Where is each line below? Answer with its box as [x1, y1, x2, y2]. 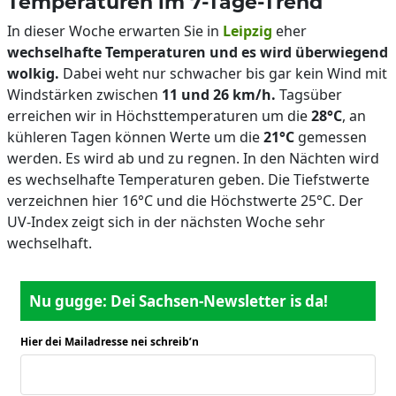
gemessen [294, 127, 367, 147]
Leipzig [223, 21, 272, 41]
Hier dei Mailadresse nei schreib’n [20, 334, 199, 349]
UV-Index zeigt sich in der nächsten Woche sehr [7, 212, 325, 232]
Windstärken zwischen [7, 85, 162, 104]
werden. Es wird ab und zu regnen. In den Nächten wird [7, 148, 379, 168]
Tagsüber [276, 85, 342, 104]
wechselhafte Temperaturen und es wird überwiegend [7, 42, 388, 62]
